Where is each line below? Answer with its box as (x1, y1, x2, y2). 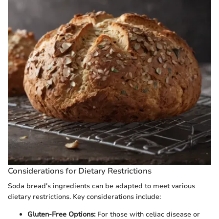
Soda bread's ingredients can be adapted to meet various (8, 181, 195, 191)
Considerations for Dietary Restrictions (8, 165, 152, 176)
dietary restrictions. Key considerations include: (8, 192, 161, 201)
